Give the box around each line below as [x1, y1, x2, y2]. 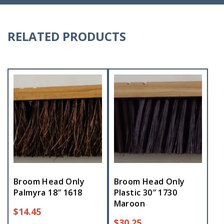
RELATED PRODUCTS [7, 27, 126, 44]
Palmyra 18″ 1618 [13, 186, 82, 198]
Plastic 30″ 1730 [113, 186, 177, 198]
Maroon [113, 197, 145, 209]
